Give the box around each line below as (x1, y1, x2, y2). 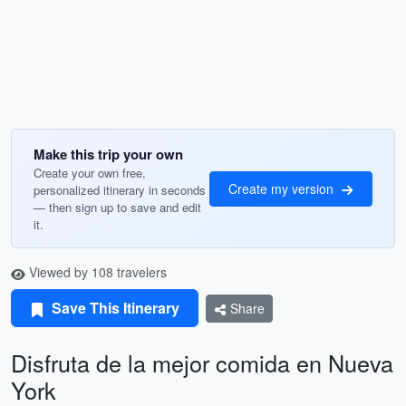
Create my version (228, 179, 337, 198)
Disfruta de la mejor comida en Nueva (11, 346, 393, 379)
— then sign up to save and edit (34, 198, 201, 216)
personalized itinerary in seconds (34, 181, 206, 198)
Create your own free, (34, 164, 146, 181)
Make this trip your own (34, 144, 183, 164)
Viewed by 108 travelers (25, 263, 167, 281)
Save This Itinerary (48, 297, 179, 318)
